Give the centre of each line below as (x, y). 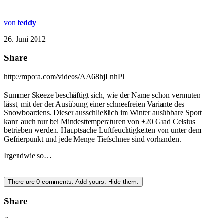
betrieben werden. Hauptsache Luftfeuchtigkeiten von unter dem (103, 130)
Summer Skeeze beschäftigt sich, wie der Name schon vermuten (102, 95)
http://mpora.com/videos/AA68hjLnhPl (64, 77)
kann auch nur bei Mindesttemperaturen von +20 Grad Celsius (100, 122)
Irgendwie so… (28, 156)
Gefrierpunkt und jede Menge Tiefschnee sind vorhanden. (92, 139)
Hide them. (123, 182)
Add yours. (91, 182)
